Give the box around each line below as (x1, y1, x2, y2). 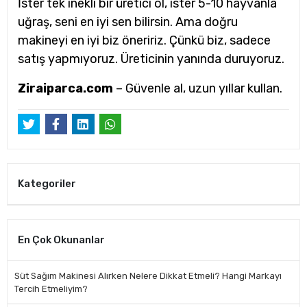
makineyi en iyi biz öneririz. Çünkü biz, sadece (18, 33, 271, 48)
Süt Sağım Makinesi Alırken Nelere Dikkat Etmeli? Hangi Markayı (14, 270, 282, 281)
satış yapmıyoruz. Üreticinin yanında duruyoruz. (18, 51, 284, 66)
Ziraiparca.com (18, 81, 113, 96)
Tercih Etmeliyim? (14, 283, 88, 294)
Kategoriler (18, 177, 76, 191)
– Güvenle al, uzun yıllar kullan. (113, 81, 282, 96)
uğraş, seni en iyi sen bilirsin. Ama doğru (18, 14, 238, 29)
